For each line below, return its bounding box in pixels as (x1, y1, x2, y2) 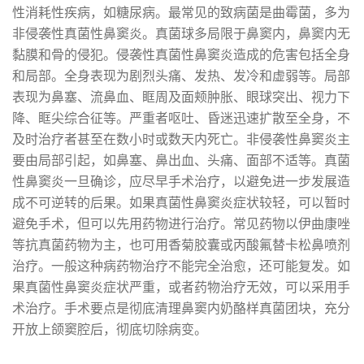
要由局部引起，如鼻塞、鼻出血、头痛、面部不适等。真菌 (12, 151, 350, 170)
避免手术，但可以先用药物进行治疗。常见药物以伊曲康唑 (12, 214, 350, 233)
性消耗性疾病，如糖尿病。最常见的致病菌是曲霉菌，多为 (12, 3, 350, 22)
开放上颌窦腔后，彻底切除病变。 (12, 320, 207, 339)
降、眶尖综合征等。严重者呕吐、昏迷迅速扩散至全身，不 (12, 109, 350, 128)
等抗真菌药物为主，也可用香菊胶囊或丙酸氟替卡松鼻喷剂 (12, 236, 350, 254)
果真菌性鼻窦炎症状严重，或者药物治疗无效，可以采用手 (12, 278, 350, 297)
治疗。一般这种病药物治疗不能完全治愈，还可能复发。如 (12, 257, 350, 275)
